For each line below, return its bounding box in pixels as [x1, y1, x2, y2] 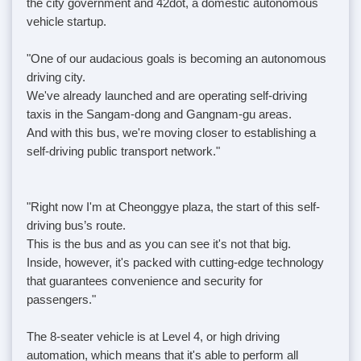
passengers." [27, 292, 96, 306]
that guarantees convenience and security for [27, 273, 263, 288]
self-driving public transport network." [27, 143, 220, 158]
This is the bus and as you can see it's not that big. [27, 236, 291, 251]
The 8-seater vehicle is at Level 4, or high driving [27, 329, 280, 343]
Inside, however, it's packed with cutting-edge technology [27, 255, 324, 269]
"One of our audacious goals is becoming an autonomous [27, 51, 326, 65]
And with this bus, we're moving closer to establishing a [27, 125, 316, 139]
